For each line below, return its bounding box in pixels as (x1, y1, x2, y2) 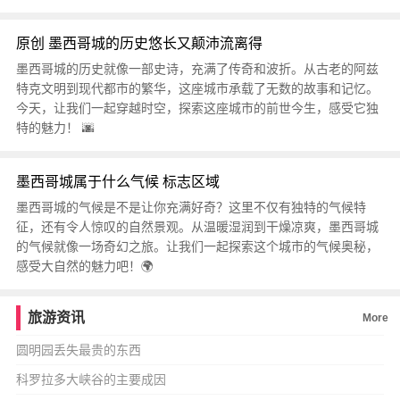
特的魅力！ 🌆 (15, 121, 95, 135)
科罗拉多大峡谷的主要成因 (15, 372, 166, 387)
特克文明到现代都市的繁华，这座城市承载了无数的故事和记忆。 (15, 81, 379, 96)
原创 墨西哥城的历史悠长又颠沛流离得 (15, 36, 262, 51)
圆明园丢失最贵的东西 (15, 343, 141, 357)
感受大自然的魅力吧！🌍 (15, 259, 154, 273)
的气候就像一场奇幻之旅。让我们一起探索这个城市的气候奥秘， (15, 239, 379, 254)
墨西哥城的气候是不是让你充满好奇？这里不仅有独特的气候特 (15, 200, 366, 214)
